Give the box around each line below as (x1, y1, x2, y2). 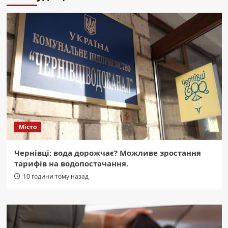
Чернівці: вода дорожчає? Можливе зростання (14, 147, 201, 158)
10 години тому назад (22, 172, 89, 181)
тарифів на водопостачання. (14, 158, 128, 168)
